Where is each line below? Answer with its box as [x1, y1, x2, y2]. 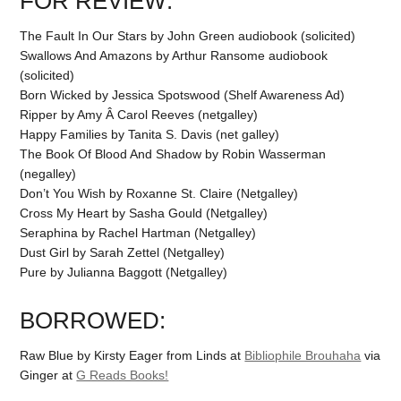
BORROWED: [20, 307, 166, 335]
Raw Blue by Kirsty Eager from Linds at [20, 348, 245, 363]
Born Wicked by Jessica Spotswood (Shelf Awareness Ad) [20, 87, 346, 102]
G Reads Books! [76, 368, 169, 383]
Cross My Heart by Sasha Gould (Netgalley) [20, 205, 269, 220]
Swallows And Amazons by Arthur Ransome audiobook [20, 47, 328, 63]
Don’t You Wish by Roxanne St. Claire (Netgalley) [20, 185, 299, 200]
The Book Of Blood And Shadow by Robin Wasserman [20, 146, 327, 161]
